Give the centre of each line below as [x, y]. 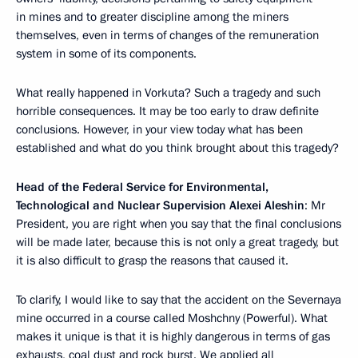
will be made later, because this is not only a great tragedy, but [177, 242]
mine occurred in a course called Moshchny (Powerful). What [172, 318]
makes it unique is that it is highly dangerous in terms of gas [173, 336]
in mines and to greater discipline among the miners [152, 17]
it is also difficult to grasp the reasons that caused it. [152, 261]
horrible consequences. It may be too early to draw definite [167, 111]
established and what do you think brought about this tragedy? [177, 148]
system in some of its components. [106, 54]
